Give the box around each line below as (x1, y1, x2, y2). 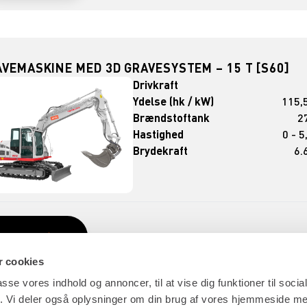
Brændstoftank (133, 110, 210, 125)
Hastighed (133, 127, 184, 142)
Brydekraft (133, 143, 188, 158)
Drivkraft (133, 77, 179, 93)
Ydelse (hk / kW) (133, 94, 214, 109)
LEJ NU (7, 230, 42, 243)
